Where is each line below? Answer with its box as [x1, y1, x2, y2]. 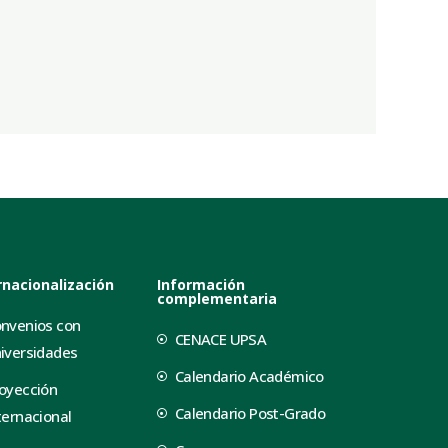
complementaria [157, 288, 278, 308]
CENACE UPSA [174, 328, 267, 349]
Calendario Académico [174, 365, 324, 386]
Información [157, 274, 246, 294]
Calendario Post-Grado [174, 402, 326, 423]
